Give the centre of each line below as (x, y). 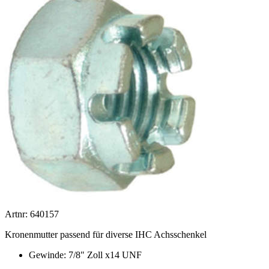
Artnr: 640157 (32, 214)
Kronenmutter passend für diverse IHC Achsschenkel (106, 234)
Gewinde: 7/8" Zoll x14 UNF (85, 255)
